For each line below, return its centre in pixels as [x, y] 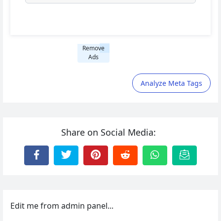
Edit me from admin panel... [62, 205]
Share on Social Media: [109, 132]
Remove [93, 48]
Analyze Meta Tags [171, 83]
